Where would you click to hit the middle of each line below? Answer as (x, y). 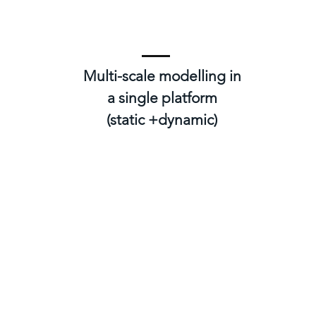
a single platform (162, 98)
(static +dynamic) (162, 120)
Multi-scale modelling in (162, 76)
